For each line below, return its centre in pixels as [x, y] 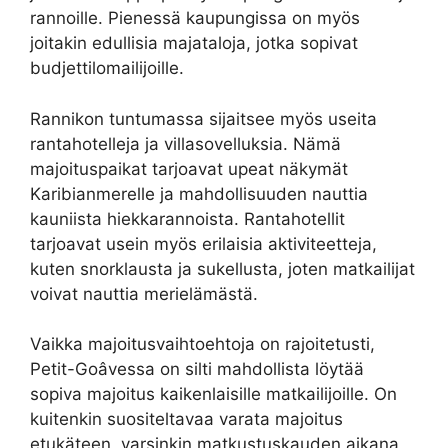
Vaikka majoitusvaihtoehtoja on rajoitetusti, [202, 344]
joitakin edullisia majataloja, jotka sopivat [194, 43]
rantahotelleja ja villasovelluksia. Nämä [185, 143]
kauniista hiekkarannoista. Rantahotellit [187, 218]
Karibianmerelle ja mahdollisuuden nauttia [199, 193]
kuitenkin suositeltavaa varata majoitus [186, 419]
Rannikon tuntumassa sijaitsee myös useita [203, 118]
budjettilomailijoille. [107, 68]
